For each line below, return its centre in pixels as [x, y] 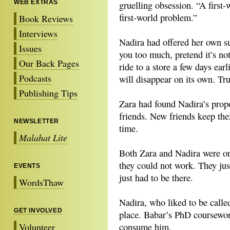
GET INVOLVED [38, 210]
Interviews [38, 33]
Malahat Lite [43, 137]
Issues [30, 48]
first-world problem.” [158, 17]
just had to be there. [156, 178]
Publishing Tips [48, 93]
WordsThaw [41, 182]
